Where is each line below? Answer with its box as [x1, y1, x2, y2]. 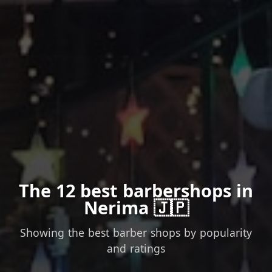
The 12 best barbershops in [19, 178, 253, 202]
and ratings [107, 240, 165, 256]
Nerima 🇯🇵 [83, 195, 189, 219]
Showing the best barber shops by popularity [20, 225, 252, 240]
